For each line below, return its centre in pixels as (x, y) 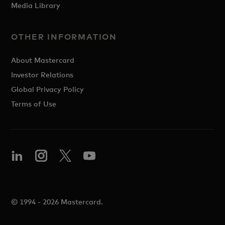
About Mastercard (43, 60)
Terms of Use (34, 104)
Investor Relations (42, 75)
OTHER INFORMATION (64, 37)
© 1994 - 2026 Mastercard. (57, 202)
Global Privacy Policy (48, 89)
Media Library (36, 5)
